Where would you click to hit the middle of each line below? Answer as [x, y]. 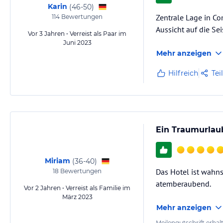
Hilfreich [183, 73]
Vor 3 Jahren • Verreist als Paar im [77, 34]
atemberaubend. [183, 184]
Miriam [57, 161]
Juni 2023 [77, 43]
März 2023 [77, 197]
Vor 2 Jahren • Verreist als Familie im [77, 188]
